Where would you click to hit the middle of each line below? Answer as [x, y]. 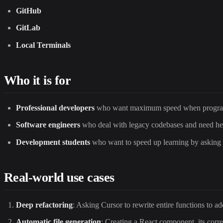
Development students [53, 142]
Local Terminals [43, 45]
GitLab [28, 28]
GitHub [29, 11]
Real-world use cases [59, 177]
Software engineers [48, 125]
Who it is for [38, 80]
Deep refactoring [44, 205]
